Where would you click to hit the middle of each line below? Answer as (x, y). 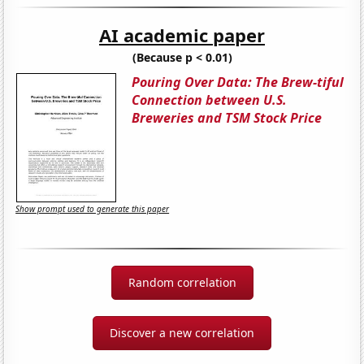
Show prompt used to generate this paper (93, 209)
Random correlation (182, 282)
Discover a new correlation (182, 332)
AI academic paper (182, 35)
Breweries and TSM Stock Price (227, 117)
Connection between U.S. (210, 100)
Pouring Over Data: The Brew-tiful (238, 82)
